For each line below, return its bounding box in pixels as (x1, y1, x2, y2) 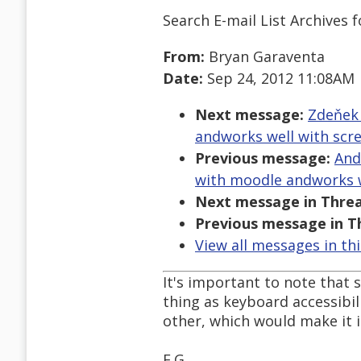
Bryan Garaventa (205, 47, 325, 67)
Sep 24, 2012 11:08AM (203, 68, 355, 89)
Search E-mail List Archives (163, 10, 348, 30)
